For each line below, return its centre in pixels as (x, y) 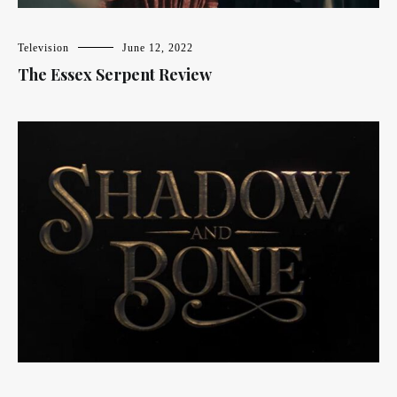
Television (43, 47)
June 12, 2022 (158, 47)
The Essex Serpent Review (115, 74)
